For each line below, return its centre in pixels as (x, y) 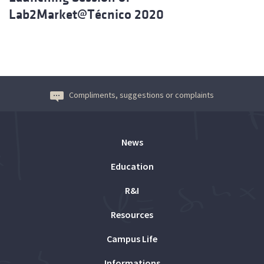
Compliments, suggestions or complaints (141, 95)
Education (132, 166)
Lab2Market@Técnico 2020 (86, 14)
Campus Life (132, 238)
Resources (132, 214)
